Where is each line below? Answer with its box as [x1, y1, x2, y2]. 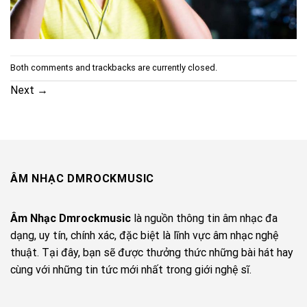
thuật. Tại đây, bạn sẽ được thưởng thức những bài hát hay [10, 246, 293, 260]
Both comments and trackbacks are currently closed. [10, 62, 217, 73]
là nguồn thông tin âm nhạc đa [131, 212, 278, 225]
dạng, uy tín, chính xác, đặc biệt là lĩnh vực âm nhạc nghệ [10, 229, 278, 243]
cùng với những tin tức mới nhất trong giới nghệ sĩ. [10, 263, 251, 277]
